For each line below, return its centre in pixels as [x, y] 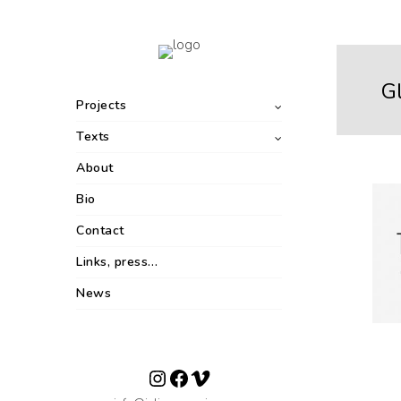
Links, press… [117, 262]
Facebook [213, 377]
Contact [100, 230]
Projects [101, 105]
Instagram [193, 377]
